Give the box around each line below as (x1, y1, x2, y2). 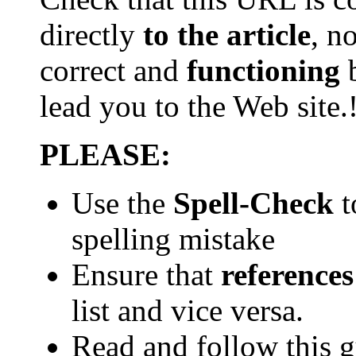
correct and (40, 52, 187, 87)
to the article (143, 17, 311, 52)
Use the (72, 185, 173, 220)
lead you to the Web (40, 88, 297, 123)
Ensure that (72, 257, 221, 292)
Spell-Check (173, 185, 334, 220)
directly (40, 17, 143, 52)
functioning (187, 52, 340, 87)
